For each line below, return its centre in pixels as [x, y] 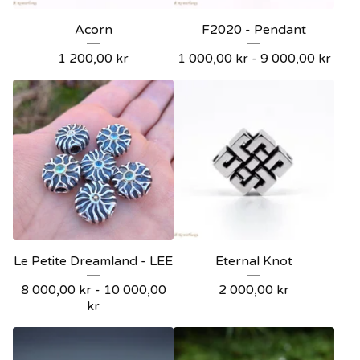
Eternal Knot [254, 261]
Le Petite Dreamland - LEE [93, 261]
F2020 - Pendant [254, 30]
